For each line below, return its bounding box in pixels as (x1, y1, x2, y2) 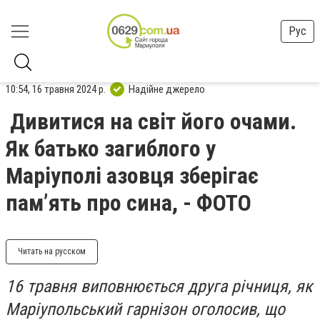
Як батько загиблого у (6, 135, 216, 162)
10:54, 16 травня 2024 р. (6, 82, 106, 96)
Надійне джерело (129, 82, 205, 96)
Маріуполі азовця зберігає (6, 162, 259, 189)
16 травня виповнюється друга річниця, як (6, 276, 313, 296)
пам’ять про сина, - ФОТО (6, 189, 251, 216)
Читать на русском (18, 246, 86, 256)
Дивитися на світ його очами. (10, 108, 296, 135)
